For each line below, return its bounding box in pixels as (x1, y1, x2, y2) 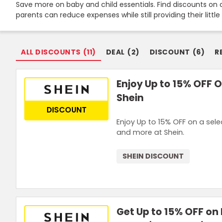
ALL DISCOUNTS (21, 47, 81, 57)
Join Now (6, 6, 36, 16)
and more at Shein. (116, 127, 184, 138)
